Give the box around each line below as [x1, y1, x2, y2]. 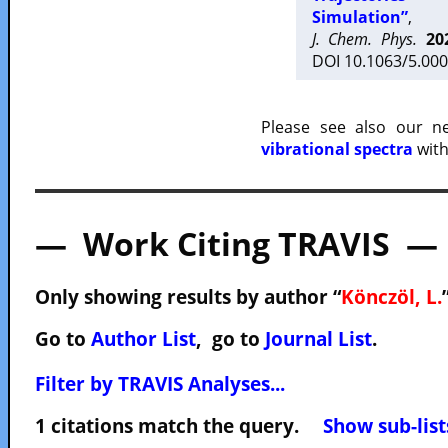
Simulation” [311, 6, 408, 28]
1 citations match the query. [35, 413, 323, 438]
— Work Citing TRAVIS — [35, 222, 438, 265]
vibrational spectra [261, 138, 413, 160]
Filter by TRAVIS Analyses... [35, 371, 285, 396]
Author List [91, 326, 196, 351]
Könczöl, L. [341, 284, 442, 309]
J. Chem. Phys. [311, 28, 417, 50]
